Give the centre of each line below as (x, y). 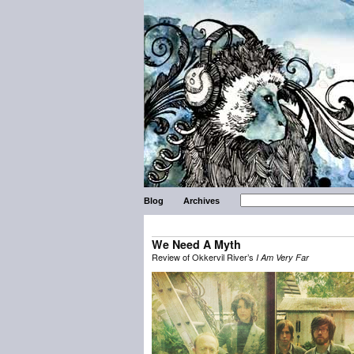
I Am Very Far (282, 257)
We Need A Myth (196, 244)
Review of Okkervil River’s (204, 257)
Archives (202, 201)
